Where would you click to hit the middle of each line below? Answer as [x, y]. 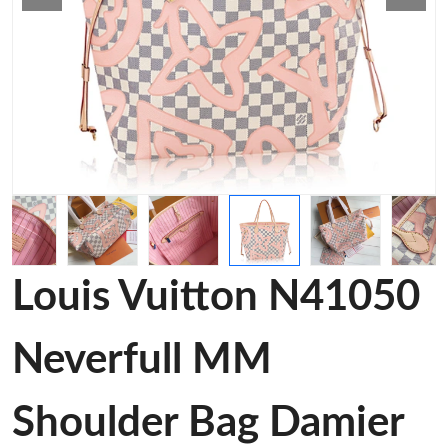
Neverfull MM [142, 360]
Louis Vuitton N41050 [216, 297]
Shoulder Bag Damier [208, 423]
